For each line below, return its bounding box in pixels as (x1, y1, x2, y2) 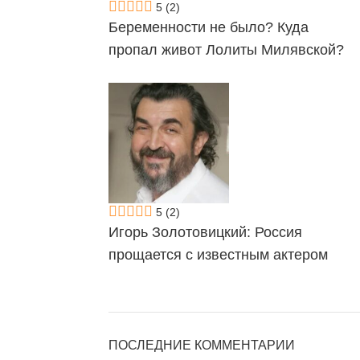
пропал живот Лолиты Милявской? (108, 42, 344, 58)
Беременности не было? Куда (108, 19, 309, 35)
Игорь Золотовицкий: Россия (108, 224, 302, 240)
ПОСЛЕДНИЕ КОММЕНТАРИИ (108, 338, 295, 352)
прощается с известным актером (108, 247, 328, 263)
